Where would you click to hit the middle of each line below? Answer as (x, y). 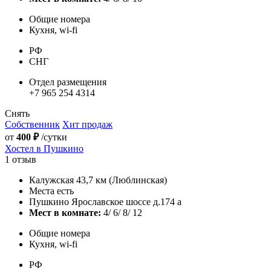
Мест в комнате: (65, 212)
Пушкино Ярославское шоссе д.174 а (105, 201)
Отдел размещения (68, 82)
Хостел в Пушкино (44, 148)
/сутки (53, 137)
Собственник (32, 124)
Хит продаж (87, 124)
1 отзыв (21, 159)
